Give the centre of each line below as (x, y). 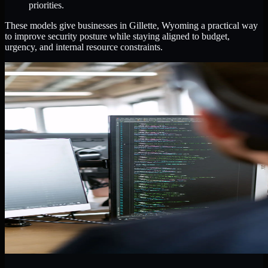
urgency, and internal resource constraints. (84, 47)
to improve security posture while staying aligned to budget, (117, 36)
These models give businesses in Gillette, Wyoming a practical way (131, 26)
